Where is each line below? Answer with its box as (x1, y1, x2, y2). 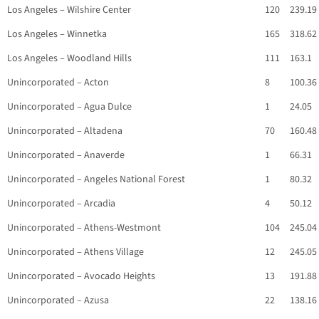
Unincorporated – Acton (7, 75, 109, 90)
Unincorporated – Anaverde (7, 148, 125, 163)
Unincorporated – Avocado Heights (7, 269, 155, 284)
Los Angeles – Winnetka (7, 27, 107, 42)
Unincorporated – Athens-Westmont (7, 221, 161, 236)
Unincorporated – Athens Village (7, 245, 144, 260)
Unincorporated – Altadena (7, 124, 122, 139)
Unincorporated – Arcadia (7, 197, 115, 211)
